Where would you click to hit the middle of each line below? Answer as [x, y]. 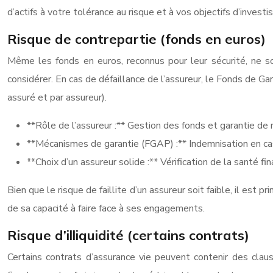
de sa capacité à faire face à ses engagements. [106, 208]
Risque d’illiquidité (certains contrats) [128, 235]
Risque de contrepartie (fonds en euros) [136, 39]
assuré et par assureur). [57, 97]
